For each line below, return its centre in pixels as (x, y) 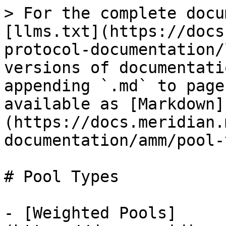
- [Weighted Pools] (90, 213)
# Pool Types (62, 177)
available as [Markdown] (114, 104)
